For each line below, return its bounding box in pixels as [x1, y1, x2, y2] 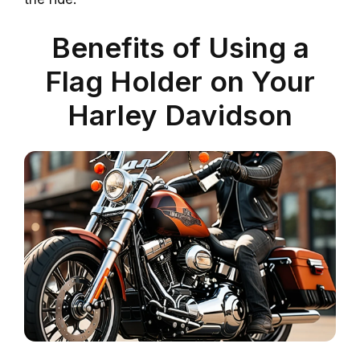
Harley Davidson [67, 97, 292, 132]
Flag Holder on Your [45, 63, 315, 98]
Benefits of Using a [51, 30, 309, 64]
